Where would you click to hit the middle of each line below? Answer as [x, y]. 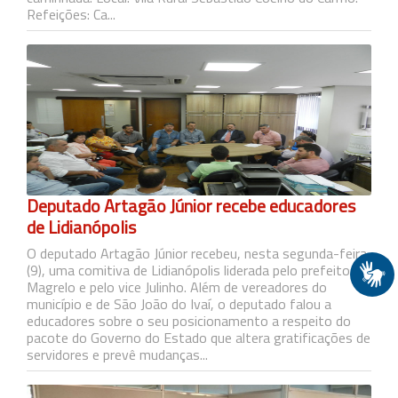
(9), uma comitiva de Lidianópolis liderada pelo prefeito [188, 270]
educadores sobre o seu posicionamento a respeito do [189, 321]
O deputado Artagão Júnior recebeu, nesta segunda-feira [197, 253]
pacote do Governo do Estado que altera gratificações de [199, 338]
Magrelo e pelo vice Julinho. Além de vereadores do [177, 287]
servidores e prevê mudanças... [117, 354]
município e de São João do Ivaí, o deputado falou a [179, 304]
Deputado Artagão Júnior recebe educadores [191, 206]
